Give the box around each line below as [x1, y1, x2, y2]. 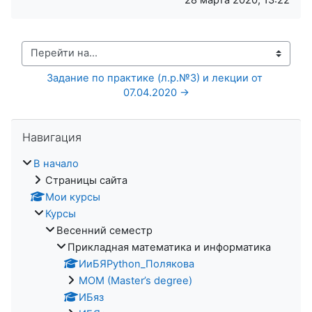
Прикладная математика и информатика [68, 240, 271, 253]
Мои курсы [45, 190, 100, 203]
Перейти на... [21, 53, 88, 66]
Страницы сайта [45, 173, 127, 187]
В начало [33, 157, 79, 170]
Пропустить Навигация [10, 118, 127, 132]
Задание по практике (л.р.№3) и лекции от [47, 71, 263, 84]
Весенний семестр [56, 224, 153, 237]
